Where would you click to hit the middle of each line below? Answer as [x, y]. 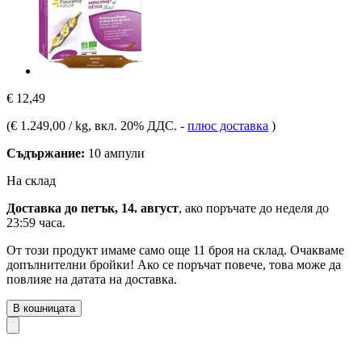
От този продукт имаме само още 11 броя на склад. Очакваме [175, 250]
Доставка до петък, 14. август [93, 208]
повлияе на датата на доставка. [92, 279]
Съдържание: [46, 153]
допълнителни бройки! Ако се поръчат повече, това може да [174, 264]
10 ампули [115, 153]
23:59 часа [34, 222]
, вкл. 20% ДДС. [134, 125]
